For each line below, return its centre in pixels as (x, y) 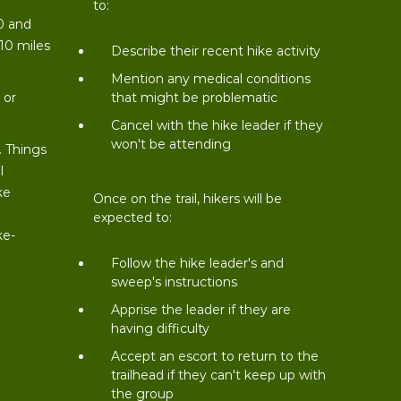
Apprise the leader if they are (201, 310)
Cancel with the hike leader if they (218, 125)
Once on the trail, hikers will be (188, 199)
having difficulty (161, 328)
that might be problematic (195, 98)
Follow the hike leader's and (198, 263)
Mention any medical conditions (211, 79)
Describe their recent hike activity (216, 51)
